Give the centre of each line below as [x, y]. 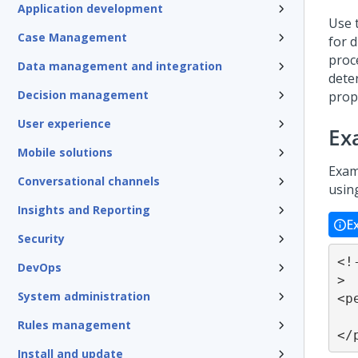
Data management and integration [120, 66]
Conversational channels [89, 181]
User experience [64, 123]
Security [41, 239]
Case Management [72, 37]
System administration [84, 296]
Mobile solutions [65, 152]
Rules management [74, 325]
